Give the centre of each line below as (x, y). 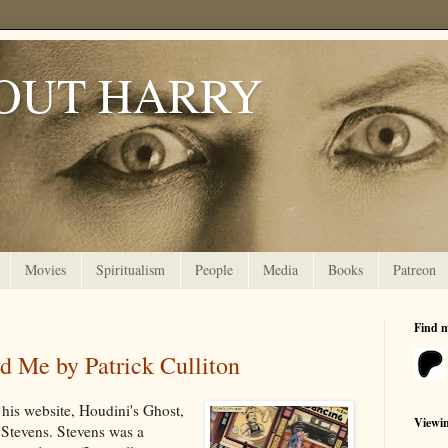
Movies (45, 270)
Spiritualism (130, 270)
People (214, 270)
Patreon (414, 270)
